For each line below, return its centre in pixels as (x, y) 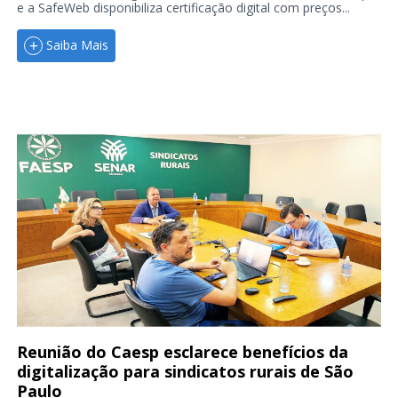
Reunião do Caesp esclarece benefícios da (182, 351)
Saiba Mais (77, 45)
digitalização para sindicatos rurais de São (185, 371)
